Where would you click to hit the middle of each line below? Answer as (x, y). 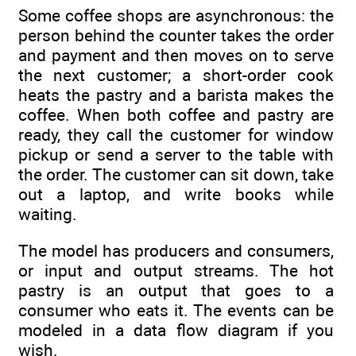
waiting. (48, 214)
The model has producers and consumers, (176, 251)
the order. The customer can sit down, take (176, 174)
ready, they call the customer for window (176, 134)
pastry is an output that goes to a (176, 291)
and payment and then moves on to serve (176, 55)
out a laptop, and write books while (176, 194)
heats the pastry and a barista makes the (176, 95)
